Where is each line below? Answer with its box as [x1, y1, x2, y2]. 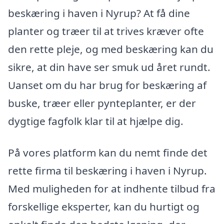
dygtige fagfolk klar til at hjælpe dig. [8, 113, 183, 128]
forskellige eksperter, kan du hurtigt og [8, 199, 199, 214]
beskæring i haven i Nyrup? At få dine [8, 5, 190, 20]
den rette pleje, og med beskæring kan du [8, 41, 213, 56]
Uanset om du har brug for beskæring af [8, 77, 206, 92]
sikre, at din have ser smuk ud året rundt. [8, 59, 210, 74]
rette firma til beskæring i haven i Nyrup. [8, 163, 207, 178]
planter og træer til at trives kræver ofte [8, 23, 204, 38]
